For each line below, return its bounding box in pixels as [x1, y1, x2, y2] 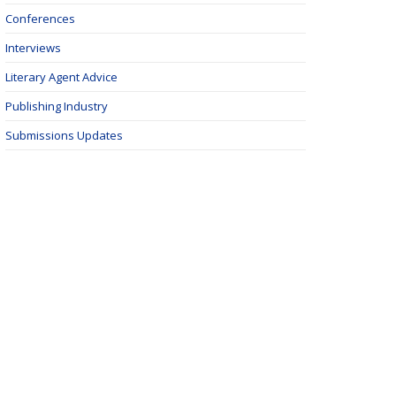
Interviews [5, 40, 61, 56]
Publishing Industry [5, 98, 108, 114]
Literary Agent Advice [5, 69, 118, 85]
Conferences [5, 11, 75, 27]
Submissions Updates [5, 127, 123, 143]
